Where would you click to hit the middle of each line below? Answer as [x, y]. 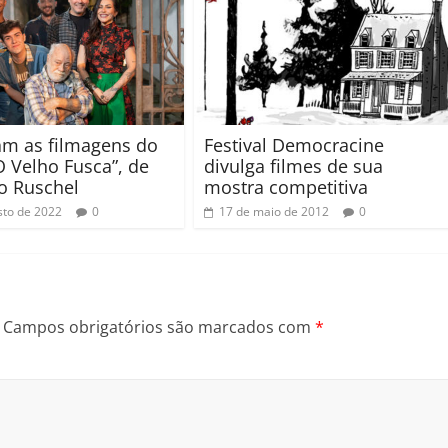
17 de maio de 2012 [274, 211]
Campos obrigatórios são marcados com [159, 326]
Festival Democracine [294, 144]
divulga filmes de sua [293, 165]
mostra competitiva [286, 186]
